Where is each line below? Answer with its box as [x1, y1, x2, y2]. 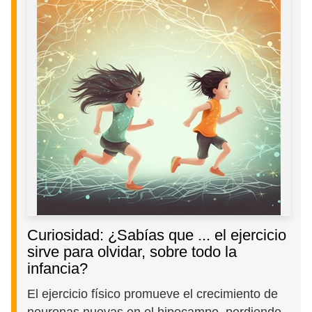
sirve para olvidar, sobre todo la [27, 243, 237, 261]
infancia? [27, 260, 88, 278]
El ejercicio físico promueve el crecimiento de [27, 287, 279, 301]
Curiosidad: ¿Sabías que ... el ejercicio [27, 226, 287, 244]
